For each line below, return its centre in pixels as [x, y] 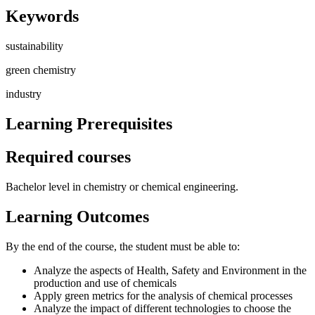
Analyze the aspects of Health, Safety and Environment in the [170, 270]
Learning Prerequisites [89, 124]
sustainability [34, 46]
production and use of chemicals [105, 283]
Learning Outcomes [77, 216]
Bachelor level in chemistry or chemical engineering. [122, 187]
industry [24, 94]
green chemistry [41, 70]
